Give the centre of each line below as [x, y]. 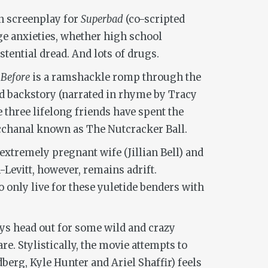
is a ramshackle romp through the [115, 77]
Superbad [102, 19]
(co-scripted [154, 19]
